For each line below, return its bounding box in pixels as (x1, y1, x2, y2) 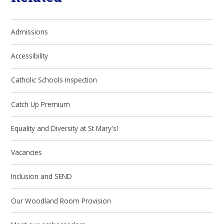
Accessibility (11, 51, 48, 61)
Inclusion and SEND (11, 171, 72, 181)
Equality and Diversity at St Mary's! (11, 123, 118, 133)
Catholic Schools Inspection (11, 75, 97, 85)
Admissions (11, 26, 48, 36)
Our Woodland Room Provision (11, 195, 111, 205)
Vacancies (11, 147, 42, 157)
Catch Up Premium (11, 99, 70, 109)
